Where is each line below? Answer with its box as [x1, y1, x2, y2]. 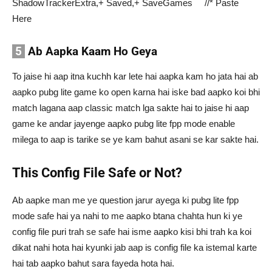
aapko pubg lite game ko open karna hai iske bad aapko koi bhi [12, 87, 260, 98]
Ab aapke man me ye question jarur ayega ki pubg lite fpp [12, 195, 239, 206]
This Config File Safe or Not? [12, 165, 182, 181]
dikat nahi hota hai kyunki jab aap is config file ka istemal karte [12, 242, 257, 253]
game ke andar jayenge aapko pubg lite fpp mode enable [12, 118, 235, 129]
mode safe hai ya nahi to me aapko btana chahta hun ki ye [12, 211, 242, 222]
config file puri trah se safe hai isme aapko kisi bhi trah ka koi [12, 226, 251, 237]
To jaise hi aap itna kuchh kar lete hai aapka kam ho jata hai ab [12, 71, 258, 82]
